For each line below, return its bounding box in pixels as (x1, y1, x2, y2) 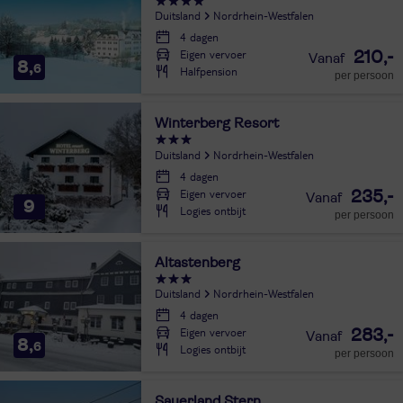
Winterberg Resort (154, 116, 279, 131)
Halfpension (179, 64, 237, 79)
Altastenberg (154, 255, 240, 270)
